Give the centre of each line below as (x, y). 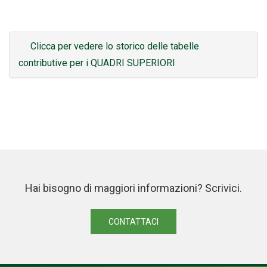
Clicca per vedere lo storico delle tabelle (115, 46)
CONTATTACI (133, 222)
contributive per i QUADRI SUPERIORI (97, 63)
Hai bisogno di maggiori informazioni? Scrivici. (133, 188)
